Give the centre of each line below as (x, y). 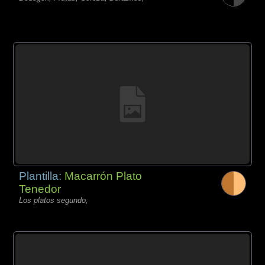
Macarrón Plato (104, 176)
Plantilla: (42, 176)
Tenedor (40, 189)
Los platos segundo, (54, 200)
